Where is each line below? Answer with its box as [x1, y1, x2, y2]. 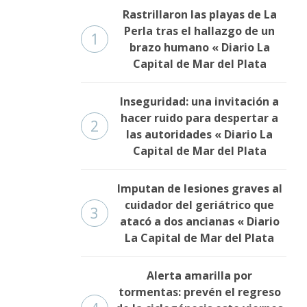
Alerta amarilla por [147, 268, 252, 284]
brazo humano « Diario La [129, 40, 270, 56]
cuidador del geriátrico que [125, 197, 274, 213]
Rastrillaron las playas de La [122, 7, 277, 23]
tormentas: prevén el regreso [118, 284, 281, 300]
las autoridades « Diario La [126, 127, 273, 143]
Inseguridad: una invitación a [120, 94, 279, 110]
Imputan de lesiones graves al [116, 181, 282, 197]
